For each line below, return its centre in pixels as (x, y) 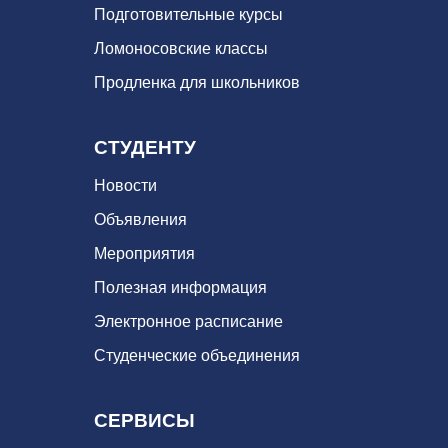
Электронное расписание (188, 322)
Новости (125, 186)
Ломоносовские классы (181, 49)
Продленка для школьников (197, 83)
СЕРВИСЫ (144, 420)
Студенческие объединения (197, 356)
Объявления (140, 220)
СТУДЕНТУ (145, 147)
